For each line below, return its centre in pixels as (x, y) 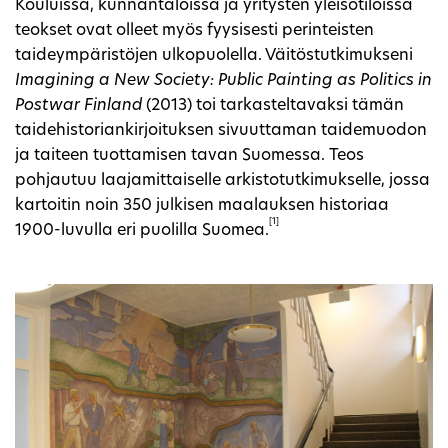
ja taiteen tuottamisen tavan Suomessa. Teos (189, 155)
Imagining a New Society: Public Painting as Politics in (223, 80)
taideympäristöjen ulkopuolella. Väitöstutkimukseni (214, 55)
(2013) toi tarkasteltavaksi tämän (273, 105)
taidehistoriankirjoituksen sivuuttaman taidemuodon (221, 130)
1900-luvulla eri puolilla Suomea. (142, 230)
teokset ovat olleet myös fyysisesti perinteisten (194, 30)
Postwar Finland (78, 105)
